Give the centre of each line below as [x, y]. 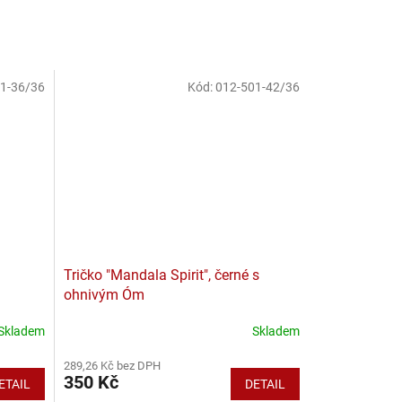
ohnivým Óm [104, 294]
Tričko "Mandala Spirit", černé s [161, 275]
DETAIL [265, 384]
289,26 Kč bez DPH [112, 365]
